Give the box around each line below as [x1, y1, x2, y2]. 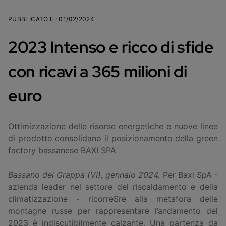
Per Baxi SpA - [160, 169, 218, 180]
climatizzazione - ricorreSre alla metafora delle [8, 193, 218, 204]
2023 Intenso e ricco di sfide [8, 36, 214, 58]
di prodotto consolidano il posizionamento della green [8, 133, 218, 143]
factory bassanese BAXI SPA [8, 145, 116, 155]
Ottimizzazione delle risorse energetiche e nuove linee [8, 121, 218, 131]
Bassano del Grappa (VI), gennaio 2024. [8, 169, 160, 180]
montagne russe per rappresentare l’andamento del [8, 205, 218, 216]
